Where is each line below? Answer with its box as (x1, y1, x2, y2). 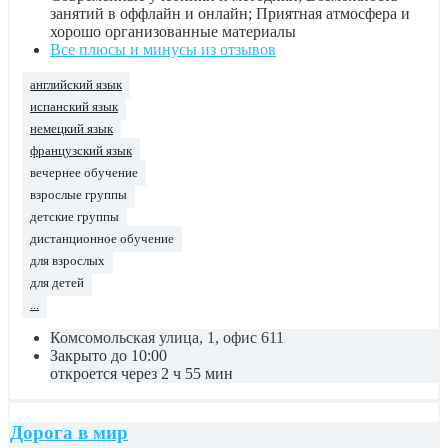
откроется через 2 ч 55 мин (50, 364, 233, 382)
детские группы (30, 209, 119, 224)
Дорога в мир (10, 421, 128, 443)
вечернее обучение (30, 165, 138, 180)
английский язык (30, 77, 122, 92)
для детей (30, 275, 84, 290)
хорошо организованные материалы (50, 22, 296, 40)
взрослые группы (30, 187, 127, 202)
